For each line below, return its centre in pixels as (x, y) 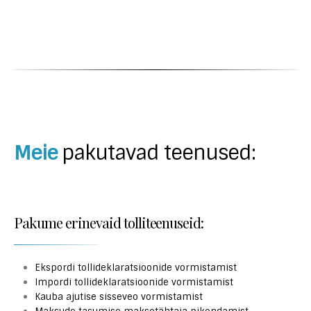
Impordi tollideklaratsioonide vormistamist (134, 282)
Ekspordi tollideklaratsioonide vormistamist (135, 268)
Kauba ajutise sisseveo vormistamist (118, 297)
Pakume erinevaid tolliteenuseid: (109, 222)
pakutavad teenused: (159, 153)
